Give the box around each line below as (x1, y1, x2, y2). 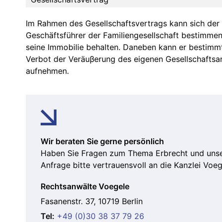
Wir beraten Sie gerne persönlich (41, 136, 164, 147)
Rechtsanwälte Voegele (41, 181, 129, 192)
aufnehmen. (26, 66, 69, 76)
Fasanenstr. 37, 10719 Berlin (41, 196, 143, 207)
